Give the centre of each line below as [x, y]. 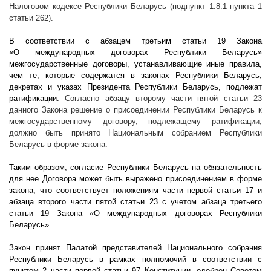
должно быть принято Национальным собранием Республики [135, 133]
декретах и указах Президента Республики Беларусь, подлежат [135, 87]
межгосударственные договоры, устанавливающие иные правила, [135, 64]
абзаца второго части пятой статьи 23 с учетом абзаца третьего [135, 202]
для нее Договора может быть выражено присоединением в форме [135, 179]
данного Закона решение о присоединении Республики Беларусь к [135, 110]
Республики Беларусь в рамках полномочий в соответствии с [135, 260]
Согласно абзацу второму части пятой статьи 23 [164, 99]
